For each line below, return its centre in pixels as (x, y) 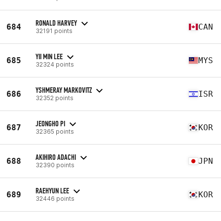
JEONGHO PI (50, 123)
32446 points (55, 198)
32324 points (55, 64)
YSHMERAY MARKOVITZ (64, 90)
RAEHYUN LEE (52, 190)
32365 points (55, 131)
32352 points (55, 98)
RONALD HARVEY (56, 23)
